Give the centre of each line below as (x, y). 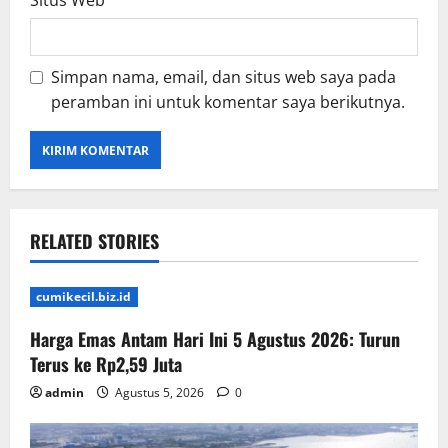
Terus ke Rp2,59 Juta (106, 364)
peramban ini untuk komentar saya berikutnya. (228, 102)
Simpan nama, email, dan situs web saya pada (223, 77)
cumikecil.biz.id (84, 297)
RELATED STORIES (94, 241)
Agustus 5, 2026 (159, 393)
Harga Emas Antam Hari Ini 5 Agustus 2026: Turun (215, 339)
